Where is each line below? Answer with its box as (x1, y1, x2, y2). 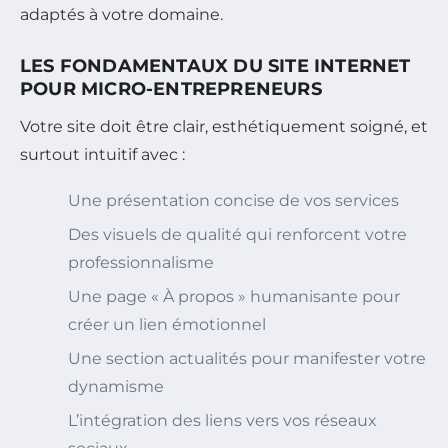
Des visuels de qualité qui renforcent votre (68, 224, 407, 244)
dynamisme (68, 376, 164, 396)
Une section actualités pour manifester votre (68, 348, 426, 368)
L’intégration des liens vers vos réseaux (68, 410, 377, 430)
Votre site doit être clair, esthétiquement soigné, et (20, 116, 428, 136)
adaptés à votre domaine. (20, 4, 223, 24)
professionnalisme (68, 252, 214, 272)
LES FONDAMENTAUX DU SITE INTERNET (20, 54, 411, 77)
